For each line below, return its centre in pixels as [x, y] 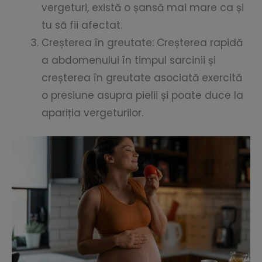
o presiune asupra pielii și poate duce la [142, 95]
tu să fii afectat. [82, 25]
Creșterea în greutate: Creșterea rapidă [142, 42]
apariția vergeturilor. [92, 113]
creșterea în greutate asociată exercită [142, 77]
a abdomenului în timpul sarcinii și [129, 60]
